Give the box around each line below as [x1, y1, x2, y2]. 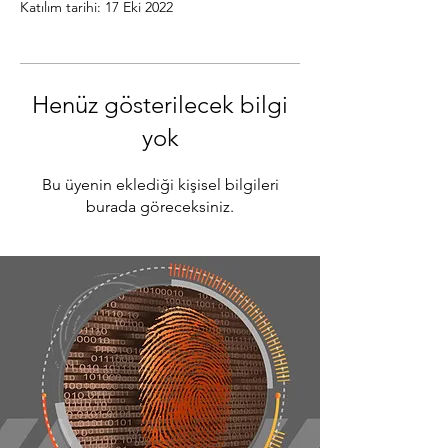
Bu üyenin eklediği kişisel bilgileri [41, 175, 279, 194]
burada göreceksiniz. [86, 197, 234, 216]
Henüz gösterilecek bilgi [32, 90, 288, 119]
